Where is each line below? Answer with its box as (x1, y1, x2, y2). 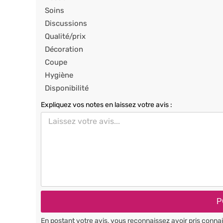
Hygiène (45, 71, 73, 80)
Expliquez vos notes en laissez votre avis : (41, 101, 172, 109)
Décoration (45, 45, 83, 54)
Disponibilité (45, 84, 89, 93)
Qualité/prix (45, 32, 86, 41)
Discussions (45, 19, 87, 28)
